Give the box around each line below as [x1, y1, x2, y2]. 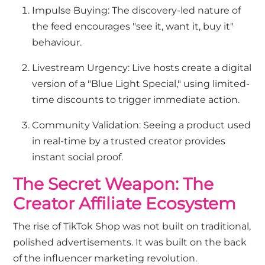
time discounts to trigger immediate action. [32, 94, 240, 106]
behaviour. [32, 37, 82, 49]
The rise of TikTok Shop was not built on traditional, [13, 221, 251, 232]
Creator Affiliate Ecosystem [13, 193, 237, 214]
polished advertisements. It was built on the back [13, 237, 247, 248]
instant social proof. [32, 151, 124, 163]
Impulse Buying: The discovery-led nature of [32, 5, 241, 17]
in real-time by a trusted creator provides [32, 135, 226, 147]
